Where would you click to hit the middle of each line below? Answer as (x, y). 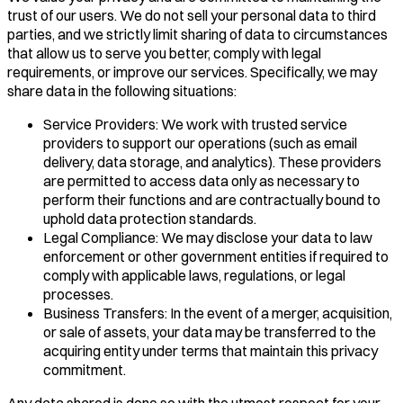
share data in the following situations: (122, 90)
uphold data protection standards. (150, 218)
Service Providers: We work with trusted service (195, 124)
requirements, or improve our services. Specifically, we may (192, 72)
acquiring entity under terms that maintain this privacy (210, 350)
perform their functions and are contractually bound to (212, 199)
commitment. (85, 369)
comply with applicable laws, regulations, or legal (194, 275)
